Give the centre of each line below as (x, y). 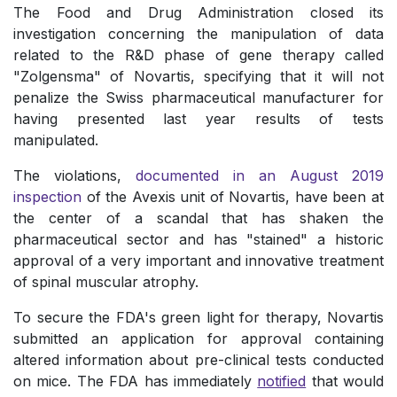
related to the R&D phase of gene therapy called (198, 55)
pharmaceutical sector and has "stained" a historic (198, 240)
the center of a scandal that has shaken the (198, 218)
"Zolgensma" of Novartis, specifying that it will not (198, 77)
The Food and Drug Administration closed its (198, 13)
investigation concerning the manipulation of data (198, 34)
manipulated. (56, 140)
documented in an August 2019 (260, 176)
